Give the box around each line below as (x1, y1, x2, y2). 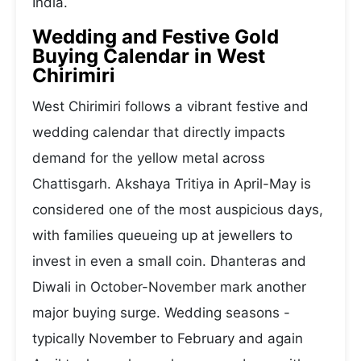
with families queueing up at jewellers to (32, 227, 293, 243)
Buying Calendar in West (32, 44, 265, 68)
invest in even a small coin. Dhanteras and (32, 253, 306, 269)
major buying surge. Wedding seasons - (32, 305, 290, 321)
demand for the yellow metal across (32, 150, 265, 166)
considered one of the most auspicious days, (32, 201, 323, 218)
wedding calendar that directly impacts (32, 124, 285, 140)
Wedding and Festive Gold (32, 25, 279, 48)
